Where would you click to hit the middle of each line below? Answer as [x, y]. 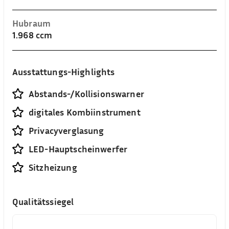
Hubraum [32, 23]
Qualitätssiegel [43, 201]
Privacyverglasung [66, 130]
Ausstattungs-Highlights [64, 72]
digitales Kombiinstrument [85, 112]
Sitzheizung [53, 167]
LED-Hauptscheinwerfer [78, 149]
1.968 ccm [32, 35]
